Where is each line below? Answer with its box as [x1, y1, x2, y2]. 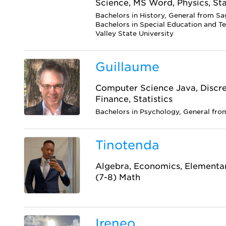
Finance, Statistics [95, 94, 173, 104]
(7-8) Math [95, 173, 141, 183]
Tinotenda [95, 138, 160, 153]
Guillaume [95, 60, 160, 75]
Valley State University [95, 30, 174, 38]
